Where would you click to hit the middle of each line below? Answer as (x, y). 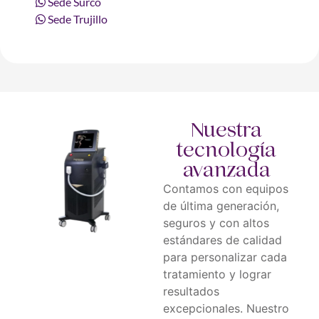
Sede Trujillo (77, 19)
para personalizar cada (225, 257)
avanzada (226, 169)
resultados (191, 291)
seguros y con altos (216, 223)
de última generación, (221, 205)
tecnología (227, 150)
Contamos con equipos (225, 188)
